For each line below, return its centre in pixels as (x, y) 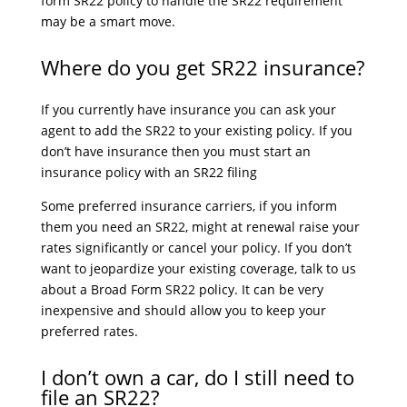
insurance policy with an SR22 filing (149, 172)
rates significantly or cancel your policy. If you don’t (196, 248)
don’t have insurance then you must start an (175, 151)
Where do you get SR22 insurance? (202, 67)
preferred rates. (89, 331)
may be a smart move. (108, 21)
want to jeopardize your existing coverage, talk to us (198, 268)
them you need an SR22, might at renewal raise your (200, 227)
